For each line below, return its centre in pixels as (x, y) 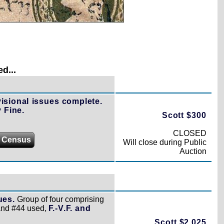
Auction (193, 151)
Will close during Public (164, 142)
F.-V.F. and (69, 208)
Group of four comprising (59, 199)
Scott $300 (184, 115)
